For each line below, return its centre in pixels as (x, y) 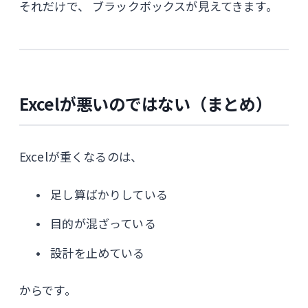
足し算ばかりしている (109, 194)
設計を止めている (98, 253)
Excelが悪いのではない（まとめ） (146, 103)
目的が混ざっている (103, 223)
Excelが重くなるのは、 (81, 156)
